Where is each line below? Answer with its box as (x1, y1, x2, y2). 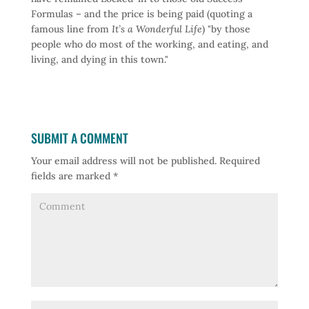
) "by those (201, 23, 250, 35)
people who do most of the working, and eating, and (30, 38, 268, 50)
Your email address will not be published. (30, 154, 217, 167)
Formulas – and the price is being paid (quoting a (30, 8, 252, 20)
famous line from (30, 23, 112, 35)
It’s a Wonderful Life (111, 23, 202, 35)
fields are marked (30, 170, 113, 182)
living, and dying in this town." (30, 53, 168, 66)
